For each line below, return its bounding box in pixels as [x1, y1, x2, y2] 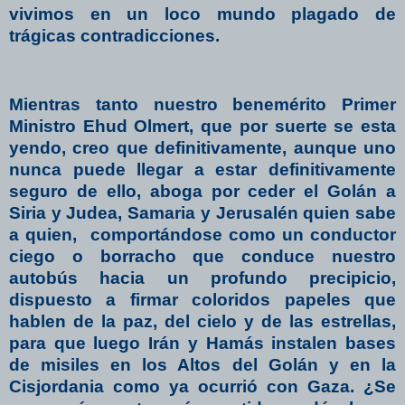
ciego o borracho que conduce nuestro [9, 246, 396, 266]
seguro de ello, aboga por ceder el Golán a [9, 181, 396, 201]
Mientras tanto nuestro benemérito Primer [9, 94, 396, 114]
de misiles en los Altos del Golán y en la [9, 354, 396, 374]
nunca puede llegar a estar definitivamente [9, 159, 396, 179]
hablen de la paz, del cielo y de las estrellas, [9, 311, 396, 331]
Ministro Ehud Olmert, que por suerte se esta [9, 116, 396, 136]
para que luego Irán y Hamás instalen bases [9, 333, 396, 353]
